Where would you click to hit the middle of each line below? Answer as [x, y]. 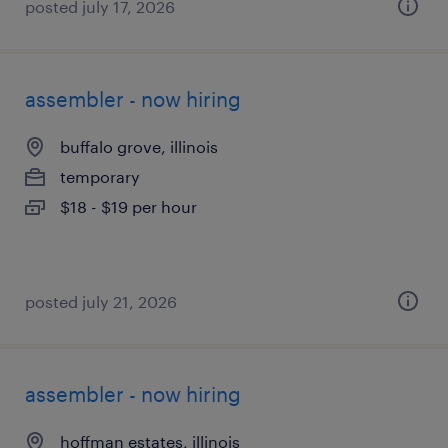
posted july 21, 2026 [101, 301]
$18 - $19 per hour [128, 206]
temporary [100, 176]
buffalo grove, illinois [139, 146]
